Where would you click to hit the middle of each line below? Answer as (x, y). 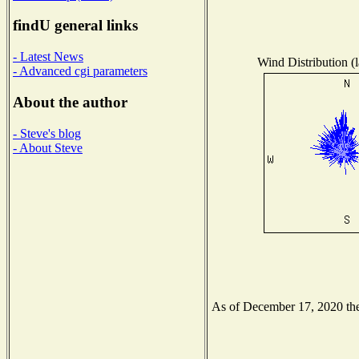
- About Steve (48, 147)
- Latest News (48, 57)
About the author (70, 102)
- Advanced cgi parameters (80, 71)
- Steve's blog (47, 133)
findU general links (75, 26)
